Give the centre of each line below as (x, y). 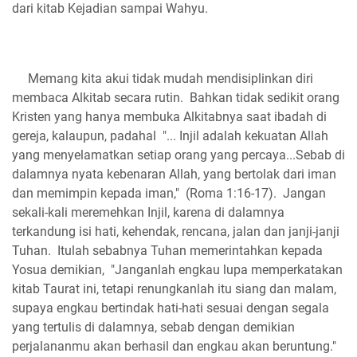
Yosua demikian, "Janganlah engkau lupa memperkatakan (177, 269)
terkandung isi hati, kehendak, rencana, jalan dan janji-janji (176, 231)
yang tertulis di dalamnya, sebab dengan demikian (153, 327)
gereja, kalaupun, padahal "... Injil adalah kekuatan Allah (170, 135)
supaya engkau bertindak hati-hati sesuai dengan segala (171, 308)
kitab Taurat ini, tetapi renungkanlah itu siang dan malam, (174, 288)
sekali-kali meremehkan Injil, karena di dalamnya (148, 212)
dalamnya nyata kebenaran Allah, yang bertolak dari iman (174, 174)
